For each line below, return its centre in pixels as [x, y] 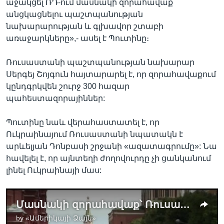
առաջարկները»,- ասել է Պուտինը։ [77, 38]
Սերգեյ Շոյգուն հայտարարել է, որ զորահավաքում [111, 74]
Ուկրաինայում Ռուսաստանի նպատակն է [94, 134]
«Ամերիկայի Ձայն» [61, 218]
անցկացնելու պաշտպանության [74, 14]
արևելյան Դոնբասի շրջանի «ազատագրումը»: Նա [111, 146]
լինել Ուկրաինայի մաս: [54, 170]
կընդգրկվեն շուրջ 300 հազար [68, 86]
